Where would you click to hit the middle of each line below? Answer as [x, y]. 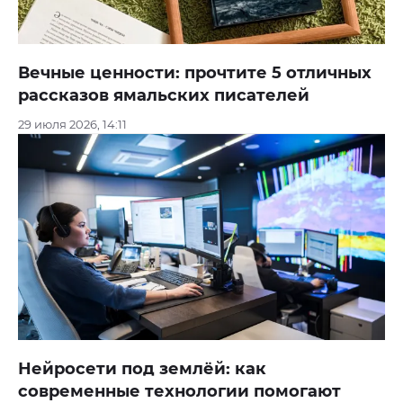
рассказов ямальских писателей [164, 95]
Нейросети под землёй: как [142, 369]
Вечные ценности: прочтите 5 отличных [195, 72]
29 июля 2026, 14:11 [72, 124]
